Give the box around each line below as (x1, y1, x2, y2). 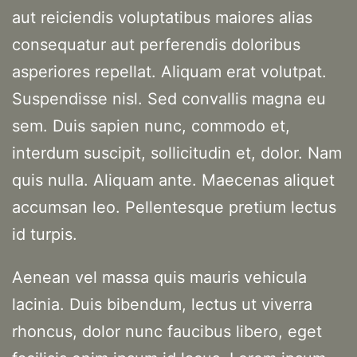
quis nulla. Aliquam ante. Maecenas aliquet (12, 171, 335, 190)
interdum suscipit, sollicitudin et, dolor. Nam (12, 143, 342, 163)
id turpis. (12, 225, 77, 245)
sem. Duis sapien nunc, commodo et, (12, 116, 290, 136)
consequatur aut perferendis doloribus (12, 35, 300, 55)
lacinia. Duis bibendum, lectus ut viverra (12, 295, 312, 315)
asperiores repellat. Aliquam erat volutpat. (12, 62, 327, 82)
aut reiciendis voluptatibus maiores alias (12, 8, 312, 28)
